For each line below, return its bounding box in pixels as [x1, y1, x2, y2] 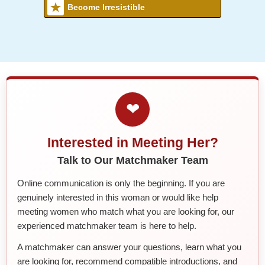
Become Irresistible [67, 2, 145, 12]
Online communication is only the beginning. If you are [17, 177, 225, 188]
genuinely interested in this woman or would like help [17, 192, 218, 202]
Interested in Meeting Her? [47, 134, 218, 150]
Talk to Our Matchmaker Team [57, 154, 208, 166]
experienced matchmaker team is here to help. [17, 220, 196, 231]
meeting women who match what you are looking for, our [17, 206, 234, 216]
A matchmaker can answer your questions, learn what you [17, 241, 241, 252]
